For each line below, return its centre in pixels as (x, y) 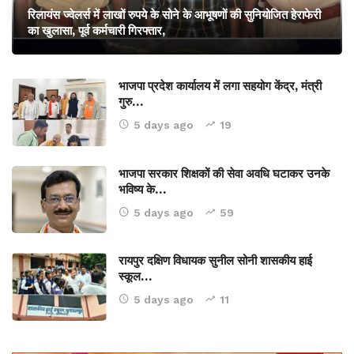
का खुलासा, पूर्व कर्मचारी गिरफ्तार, (96, 30)
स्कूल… (135, 277)
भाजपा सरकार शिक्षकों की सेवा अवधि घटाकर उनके (224, 173)
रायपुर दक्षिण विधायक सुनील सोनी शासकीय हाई (215, 261)
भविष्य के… (142, 189)
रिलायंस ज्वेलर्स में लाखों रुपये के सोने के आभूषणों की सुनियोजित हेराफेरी (174, 15)
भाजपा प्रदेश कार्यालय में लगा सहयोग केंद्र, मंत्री (220, 86)
